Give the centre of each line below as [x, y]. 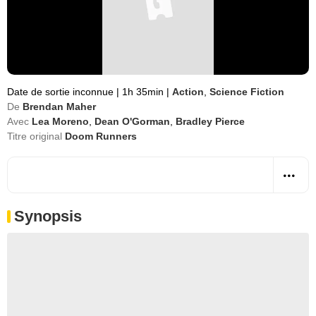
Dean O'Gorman [132, 121]
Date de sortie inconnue [62, 92]
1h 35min [143, 92]
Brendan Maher [59, 107]
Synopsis [48, 216]
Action [188, 92]
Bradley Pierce [210, 121]
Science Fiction [247, 92]
